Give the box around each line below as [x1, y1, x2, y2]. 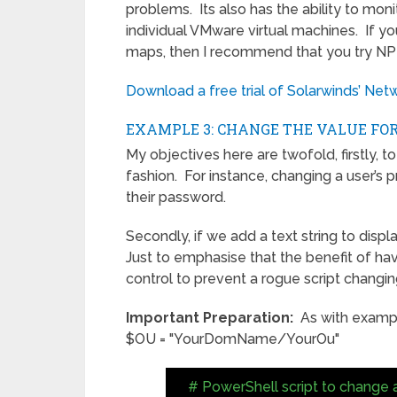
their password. [126, 189, 226, 206]
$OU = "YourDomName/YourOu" [126, 331, 339, 348]
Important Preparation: [126, 309, 293, 327]
